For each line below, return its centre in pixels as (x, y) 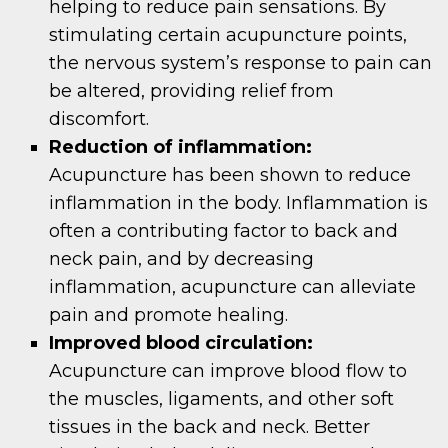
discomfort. (99, 119)
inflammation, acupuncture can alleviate (233, 287)
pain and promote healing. (169, 315)
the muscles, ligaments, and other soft (222, 399)
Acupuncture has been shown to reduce (230, 175)
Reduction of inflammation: (181, 147)
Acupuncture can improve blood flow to (228, 371)
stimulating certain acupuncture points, (228, 35)
